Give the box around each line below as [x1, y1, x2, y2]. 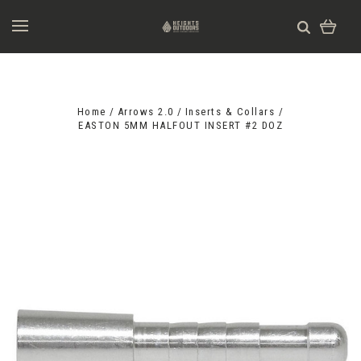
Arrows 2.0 [117, 106, 174, 118]
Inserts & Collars [185, 106, 276, 118]
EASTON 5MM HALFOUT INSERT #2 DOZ [78, 119, 283, 131]
